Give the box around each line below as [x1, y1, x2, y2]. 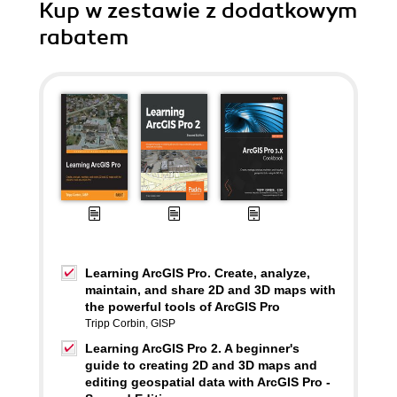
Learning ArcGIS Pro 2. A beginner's [85, 341, 300, 355]
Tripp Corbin [85, 317, 145, 330]
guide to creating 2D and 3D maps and [85, 358, 317, 372]
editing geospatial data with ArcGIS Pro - [85, 375, 331, 389]
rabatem [39, 24, 128, 51]
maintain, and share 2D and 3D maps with [85, 283, 336, 297]
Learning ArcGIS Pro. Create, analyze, [85, 266, 310, 280]
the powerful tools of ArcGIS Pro [85, 300, 280, 314]
